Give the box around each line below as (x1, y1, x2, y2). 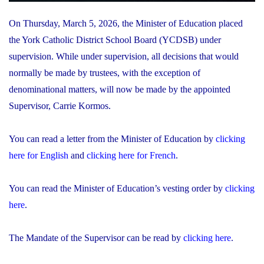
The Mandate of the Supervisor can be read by (9, 232, 183, 243)
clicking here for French (87, 150, 176, 160)
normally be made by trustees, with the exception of (9, 67, 200, 78)
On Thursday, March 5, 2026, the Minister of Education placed (9, 18, 243, 28)
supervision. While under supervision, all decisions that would (9, 51, 239, 61)
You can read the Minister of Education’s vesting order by (9, 183, 225, 193)
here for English (9, 150, 68, 160)
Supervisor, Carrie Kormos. (9, 100, 111, 111)
